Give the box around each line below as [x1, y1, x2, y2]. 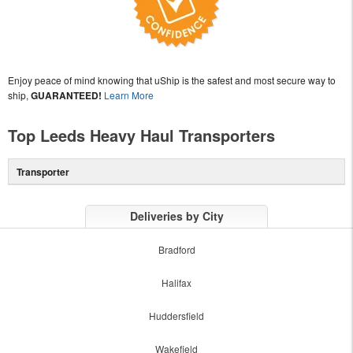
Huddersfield [149, 308, 204, 322]
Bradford [158, 242, 195, 256]
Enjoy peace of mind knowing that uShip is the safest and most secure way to [8, 72, 336, 87]
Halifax [162, 275, 191, 289]
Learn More [104, 87, 154, 102]
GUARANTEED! [31, 87, 102, 102]
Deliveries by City [129, 207, 224, 224]
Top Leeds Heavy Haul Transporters [8, 123, 275, 147]
